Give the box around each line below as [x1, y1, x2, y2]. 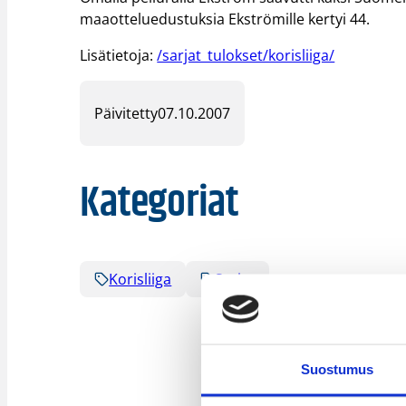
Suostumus [300, 361, 374, 377]
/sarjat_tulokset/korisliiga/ [157, 44, 335, 65]
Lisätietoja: [80, 44, 158, 65]
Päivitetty [94, 102, 159, 123]
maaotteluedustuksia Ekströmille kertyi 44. [80, 9, 371, 30]
